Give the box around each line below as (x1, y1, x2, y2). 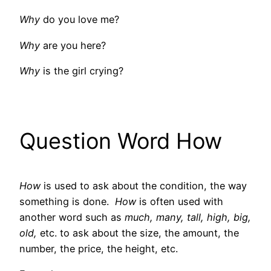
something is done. (19, 195, 115, 208)
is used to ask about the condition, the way (44, 180, 247, 192)
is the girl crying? (43, 64, 123, 77)
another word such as (19, 211, 125, 224)
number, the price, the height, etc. (19, 243, 178, 255)
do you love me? (43, 13, 119, 26)
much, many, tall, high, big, (125, 211, 251, 224)
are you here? (43, 39, 106, 51)
